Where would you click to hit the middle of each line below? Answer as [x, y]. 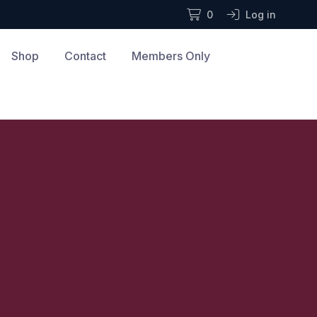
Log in [261, 15]
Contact [85, 56]
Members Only [171, 56]
